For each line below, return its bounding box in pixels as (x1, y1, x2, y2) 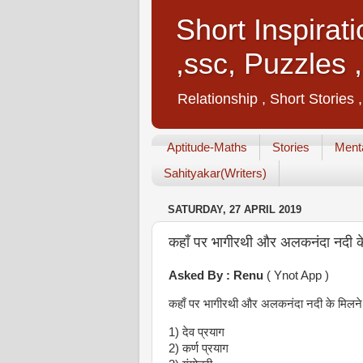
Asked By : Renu (169, 268, 263, 282)
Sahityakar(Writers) (164, 166, 267, 181)
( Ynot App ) (263, 268, 329, 282)
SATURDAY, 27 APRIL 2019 (168, 203, 301, 216)
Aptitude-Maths (166, 140, 247, 155)
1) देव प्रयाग (169, 325, 224, 339)
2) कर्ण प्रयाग (169, 341, 228, 355)
